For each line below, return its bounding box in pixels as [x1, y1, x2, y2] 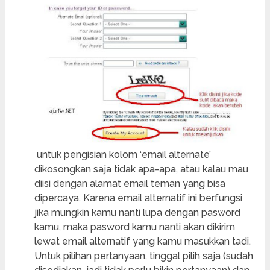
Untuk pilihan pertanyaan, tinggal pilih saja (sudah [34, 250, 253, 262]
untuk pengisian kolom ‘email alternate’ [34, 149, 211, 161]
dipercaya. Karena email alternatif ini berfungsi [34, 192, 242, 204]
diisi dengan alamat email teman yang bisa [34, 178, 225, 190]
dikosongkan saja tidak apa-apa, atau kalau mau [34, 163, 248, 175]
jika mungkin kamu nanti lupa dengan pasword [34, 207, 240, 219]
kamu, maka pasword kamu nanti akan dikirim [34, 221, 235, 233]
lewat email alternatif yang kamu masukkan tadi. [34, 236, 251, 248]
